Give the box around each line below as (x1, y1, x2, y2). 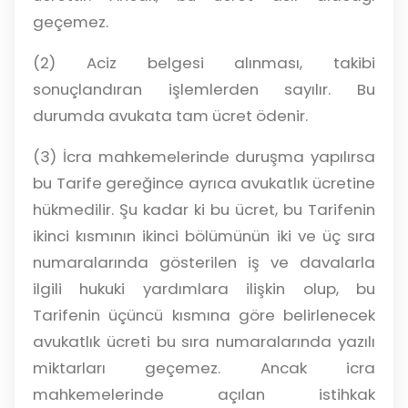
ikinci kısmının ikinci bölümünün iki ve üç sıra (33, 225, 375, 248)
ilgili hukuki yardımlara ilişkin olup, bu (33, 278, 375, 301)
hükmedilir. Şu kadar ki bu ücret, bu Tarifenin (33, 199, 375, 221)
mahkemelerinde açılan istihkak (33, 383, 375, 406)
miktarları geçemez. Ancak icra (33, 357, 375, 380)
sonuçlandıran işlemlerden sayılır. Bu (33, 78, 375, 101)
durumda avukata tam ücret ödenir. (33, 105, 308, 127)
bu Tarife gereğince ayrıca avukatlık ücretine (33, 172, 375, 195)
